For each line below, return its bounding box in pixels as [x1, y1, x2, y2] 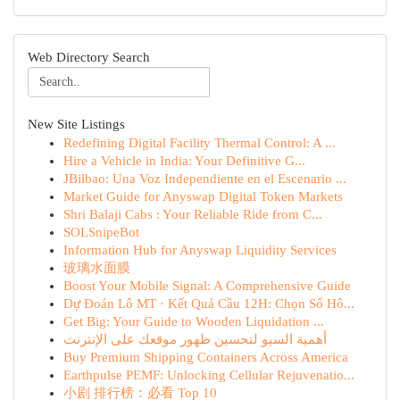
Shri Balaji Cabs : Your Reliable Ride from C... [63, 207, 322, 221]
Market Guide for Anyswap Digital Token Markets [63, 189, 343, 204]
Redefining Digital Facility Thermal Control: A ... [63, 136, 336, 150]
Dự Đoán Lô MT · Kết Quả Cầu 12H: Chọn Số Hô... [63, 296, 354, 311]
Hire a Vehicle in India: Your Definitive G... [63, 154, 305, 168]
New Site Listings [28, 117, 125, 131]
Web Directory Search [28, 50, 150, 64]
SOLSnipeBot [63, 225, 139, 239]
